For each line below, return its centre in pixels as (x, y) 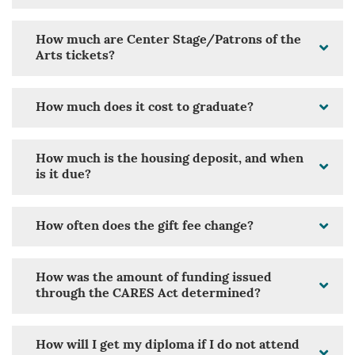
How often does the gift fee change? (145, 227)
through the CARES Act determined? (148, 294)
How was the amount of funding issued (154, 279)
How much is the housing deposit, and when (170, 160)
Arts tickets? (75, 57)
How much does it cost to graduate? (145, 108)
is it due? (63, 176)
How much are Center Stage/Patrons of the (168, 41)
